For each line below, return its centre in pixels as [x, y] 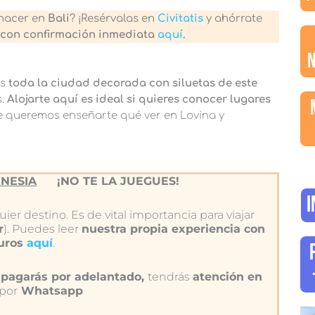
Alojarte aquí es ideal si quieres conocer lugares [139, 99]
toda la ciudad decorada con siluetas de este [133, 83]
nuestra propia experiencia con [173, 229]
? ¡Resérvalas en [114, 18]
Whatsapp [52, 291]
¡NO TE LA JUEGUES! [116, 181]
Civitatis [181, 18]
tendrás [170, 277]
